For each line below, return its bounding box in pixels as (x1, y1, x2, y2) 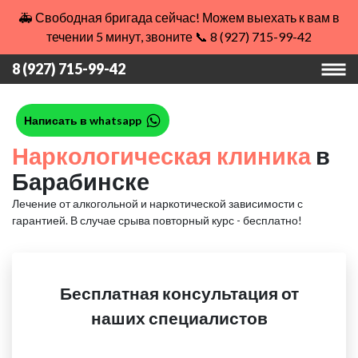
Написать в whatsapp (24, 113, 141, 127)
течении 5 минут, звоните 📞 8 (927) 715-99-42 (46, 29, 312, 44)
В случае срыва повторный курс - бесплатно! (70, 213, 302, 227)
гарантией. (12, 213, 70, 227)
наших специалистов (90, 308, 268, 328)
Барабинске (12, 167, 149, 195)
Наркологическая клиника (12, 141, 311, 169)
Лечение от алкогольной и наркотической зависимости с (12, 197, 303, 210)
